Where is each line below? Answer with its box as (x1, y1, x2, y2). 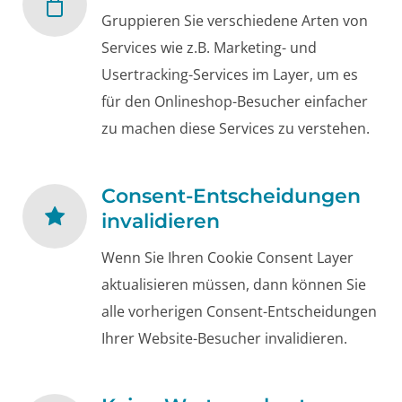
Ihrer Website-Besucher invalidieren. (101, 328, 347, 349)
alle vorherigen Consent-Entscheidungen (101, 301, 377, 322)
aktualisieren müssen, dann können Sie (101, 275, 366, 295)
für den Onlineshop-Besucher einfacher (101, 92, 368, 112)
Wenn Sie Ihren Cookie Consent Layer (101, 248, 354, 268)
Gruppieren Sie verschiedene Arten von (101, 11, 368, 31)
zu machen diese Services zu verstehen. (101, 118, 370, 139)
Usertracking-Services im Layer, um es (101, 65, 358, 85)
